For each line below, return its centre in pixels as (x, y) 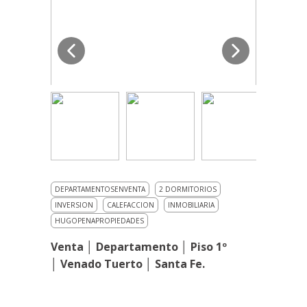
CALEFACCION (131, 205)
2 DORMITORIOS (188, 189)
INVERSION (74, 205)
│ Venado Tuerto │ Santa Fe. (128, 264)
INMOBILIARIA (191, 205)
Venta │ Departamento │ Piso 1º (139, 247)
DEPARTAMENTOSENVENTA (100, 189)
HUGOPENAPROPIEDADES (99, 221)
